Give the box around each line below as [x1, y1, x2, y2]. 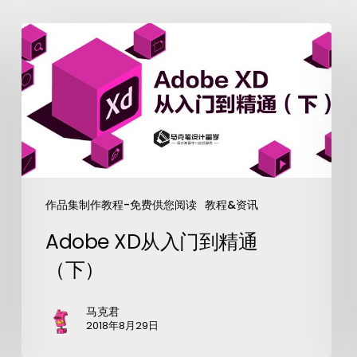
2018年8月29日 [86, 318, 159, 334]
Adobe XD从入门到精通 [45, 228, 258, 257]
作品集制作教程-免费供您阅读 [45, 197, 198, 214]
